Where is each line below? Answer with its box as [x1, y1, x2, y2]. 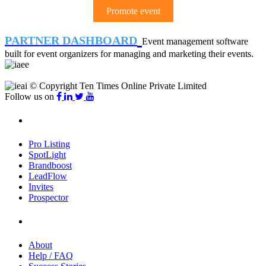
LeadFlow [28, 170, 67, 181]
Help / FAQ [28, 251, 73, 261]
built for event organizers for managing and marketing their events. [5, 48, 254, 59]
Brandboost [28, 160, 72, 170]
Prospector [28, 192, 68, 202]
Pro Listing [28, 138, 70, 149]
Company [28, 217, 61, 227]
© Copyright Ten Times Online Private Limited [30, 80, 207, 91]
